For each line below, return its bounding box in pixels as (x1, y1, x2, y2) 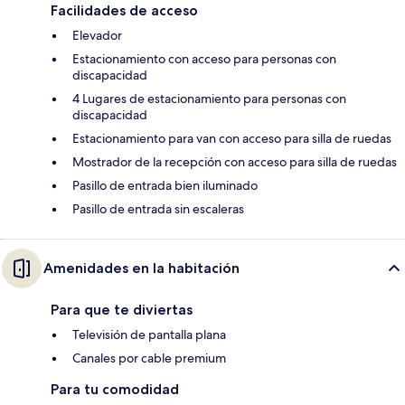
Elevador (72, 27, 122, 44)
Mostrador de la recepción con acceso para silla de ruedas (72, 154, 397, 171)
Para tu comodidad (51, 381, 179, 399)
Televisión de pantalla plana (72, 326, 226, 344)
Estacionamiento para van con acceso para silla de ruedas (72, 130, 391, 147)
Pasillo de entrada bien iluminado (72, 177, 258, 194)
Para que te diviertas (51, 301, 193, 319)
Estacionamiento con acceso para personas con (72, 51, 336, 68)
